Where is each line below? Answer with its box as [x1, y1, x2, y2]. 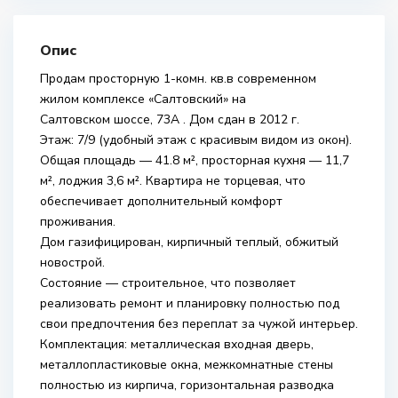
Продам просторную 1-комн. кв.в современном [40, 70, 316, 87]
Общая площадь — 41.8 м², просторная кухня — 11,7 [40, 152, 349, 169]
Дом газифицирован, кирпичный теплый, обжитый [40, 234, 338, 251]
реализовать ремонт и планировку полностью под [40, 295, 339, 312]
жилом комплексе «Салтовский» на [40, 91, 246, 107]
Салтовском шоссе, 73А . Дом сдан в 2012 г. [40, 111, 299, 128]
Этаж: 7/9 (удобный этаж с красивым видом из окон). [40, 131, 352, 148]
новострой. [40, 254, 105, 271]
